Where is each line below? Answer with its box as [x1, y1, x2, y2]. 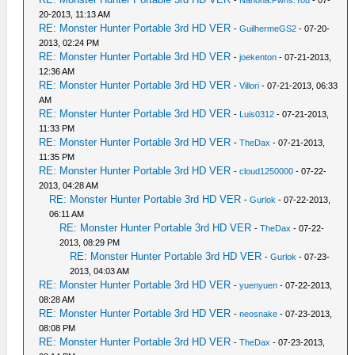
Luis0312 [239, 109, 275, 120]
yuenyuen [239, 281, 278, 291]
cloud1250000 [239, 166, 294, 177]
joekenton [239, 52, 277, 63]
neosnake [239, 309, 278, 319]
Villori [239, 81, 260, 91]
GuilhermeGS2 [239, 24, 297, 34]
